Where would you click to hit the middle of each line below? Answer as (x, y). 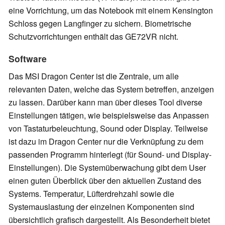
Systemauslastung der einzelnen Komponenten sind (101, 206)
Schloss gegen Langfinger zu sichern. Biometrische (100, 23)
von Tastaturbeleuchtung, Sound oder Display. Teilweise (108, 128)
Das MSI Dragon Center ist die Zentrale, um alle (94, 76)
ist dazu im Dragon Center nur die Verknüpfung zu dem (106, 141)
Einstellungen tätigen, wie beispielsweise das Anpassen (109, 115)
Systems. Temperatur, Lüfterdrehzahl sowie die (91, 193)
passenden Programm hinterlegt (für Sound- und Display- (110, 154)
